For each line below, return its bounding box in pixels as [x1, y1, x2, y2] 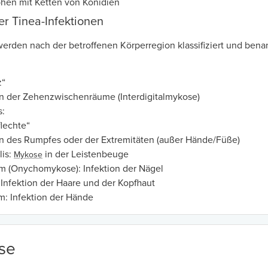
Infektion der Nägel [83, 163, 163, 175]
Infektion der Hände [10, 191, 93, 204]
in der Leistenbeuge [42, 148, 129, 161]
